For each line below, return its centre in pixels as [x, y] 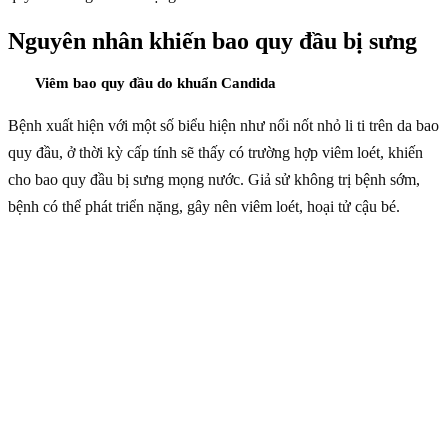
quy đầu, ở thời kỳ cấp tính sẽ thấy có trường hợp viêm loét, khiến [215, 152]
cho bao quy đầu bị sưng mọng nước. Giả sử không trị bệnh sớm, [214, 179]
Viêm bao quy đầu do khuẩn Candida [155, 82]
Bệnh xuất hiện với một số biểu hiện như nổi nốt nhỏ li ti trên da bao [223, 125]
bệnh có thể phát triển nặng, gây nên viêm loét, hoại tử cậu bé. [204, 206]
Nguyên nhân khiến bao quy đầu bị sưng [212, 40]
